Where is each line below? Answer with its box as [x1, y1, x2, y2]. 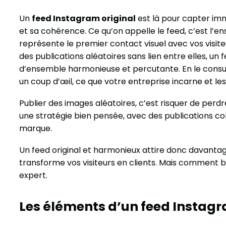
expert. [19, 169, 47, 181]
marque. [19, 122, 52, 134]
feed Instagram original [32, 12, 136, 24]
